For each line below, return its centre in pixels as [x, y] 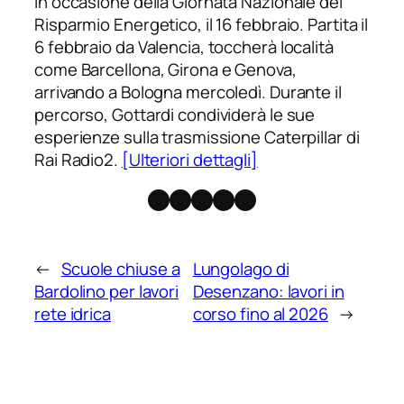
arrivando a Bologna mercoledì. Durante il [188, 92]
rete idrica [73, 313]
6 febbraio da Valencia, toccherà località [184, 47]
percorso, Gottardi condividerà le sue [175, 115]
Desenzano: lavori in [268, 291]
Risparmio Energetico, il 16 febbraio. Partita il [202, 25]
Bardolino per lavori [106, 291]
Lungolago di [241, 268]
